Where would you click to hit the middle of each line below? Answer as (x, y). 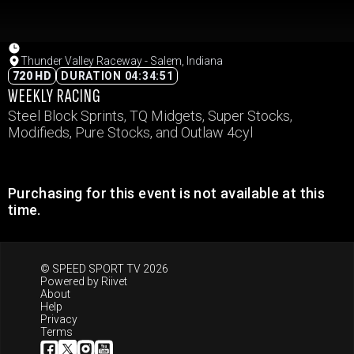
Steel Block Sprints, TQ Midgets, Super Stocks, (150, 116)
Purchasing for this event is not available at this (166, 193)
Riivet (114, 281)
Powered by (71, 281)
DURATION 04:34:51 (117, 76)
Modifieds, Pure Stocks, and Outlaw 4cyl (130, 132)
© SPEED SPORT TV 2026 (104, 269)
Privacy (59, 319)
